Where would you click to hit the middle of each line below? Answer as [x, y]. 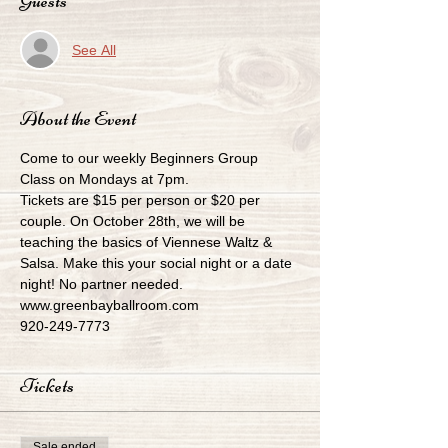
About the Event [78, 118]
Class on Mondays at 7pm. [104, 179]
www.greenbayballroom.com [109, 305]
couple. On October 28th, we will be [134, 221]
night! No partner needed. [101, 284]
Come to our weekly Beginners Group [141, 158]
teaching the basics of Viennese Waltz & [148, 242]
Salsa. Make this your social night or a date [158, 263]
